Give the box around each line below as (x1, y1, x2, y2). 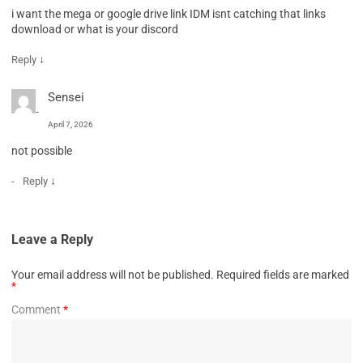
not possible (11, 143, 72, 157)
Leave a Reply (11, 231, 93, 247)
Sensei (48, 89, 84, 105)
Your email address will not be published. (11, 267, 214, 281)
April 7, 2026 (48, 119, 93, 129)
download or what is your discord (11, 22, 178, 36)
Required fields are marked (216, 267, 349, 281)
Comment (11, 302, 63, 316)
